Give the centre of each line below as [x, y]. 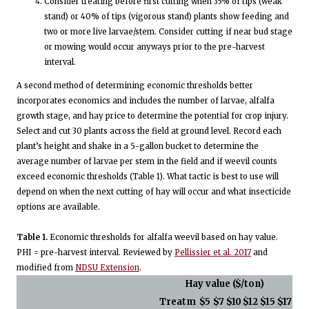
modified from [46, 267]
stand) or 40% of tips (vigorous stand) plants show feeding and [167, 17]
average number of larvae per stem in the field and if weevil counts [147, 161]
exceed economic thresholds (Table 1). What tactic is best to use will [148, 176]
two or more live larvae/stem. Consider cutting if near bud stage [168, 32]
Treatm [177, 301]
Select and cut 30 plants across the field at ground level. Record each [149, 131]
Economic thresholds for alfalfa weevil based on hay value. [164, 237]
